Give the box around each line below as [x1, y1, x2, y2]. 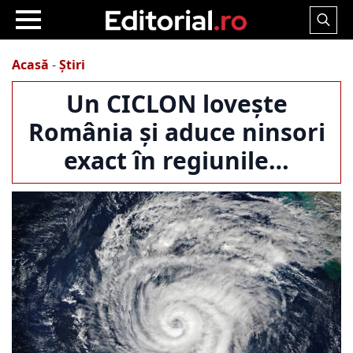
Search [309, 32, 350, 50]
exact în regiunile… [64, 144, 289, 176]
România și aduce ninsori [28, 116, 325, 148]
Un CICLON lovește [65, 87, 288, 120]
